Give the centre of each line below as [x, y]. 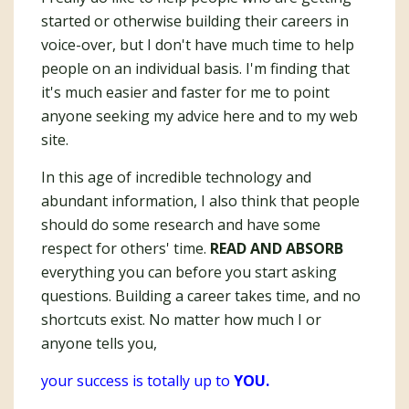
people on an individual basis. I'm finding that [195, 68]
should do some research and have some [181, 225]
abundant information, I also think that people [200, 201]
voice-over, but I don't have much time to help [198, 45]
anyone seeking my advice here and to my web [199, 116]
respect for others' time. [126, 248]
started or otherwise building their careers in [195, 21]
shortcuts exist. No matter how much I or [181, 320]
